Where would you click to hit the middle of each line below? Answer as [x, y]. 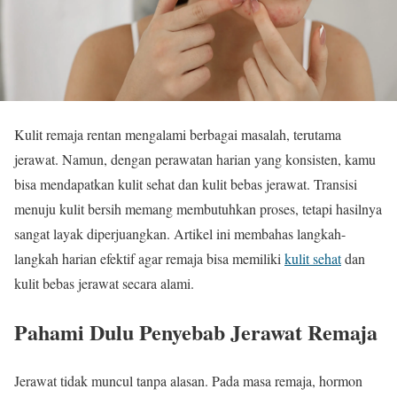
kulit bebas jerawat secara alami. [104, 283]
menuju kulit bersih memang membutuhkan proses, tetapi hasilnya [198, 209]
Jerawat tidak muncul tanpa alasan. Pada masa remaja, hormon [188, 380]
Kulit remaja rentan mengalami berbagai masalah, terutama [178, 134]
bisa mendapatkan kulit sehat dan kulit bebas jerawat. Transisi [186, 184]
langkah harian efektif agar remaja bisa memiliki [149, 258]
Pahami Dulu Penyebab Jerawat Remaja [196, 331]
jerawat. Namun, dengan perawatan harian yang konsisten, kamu [195, 159]
